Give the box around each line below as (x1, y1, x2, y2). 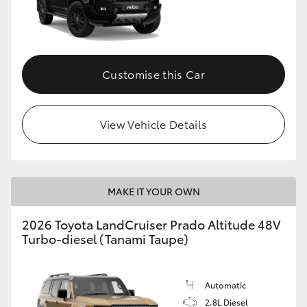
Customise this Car (102, 65, 205, 82)
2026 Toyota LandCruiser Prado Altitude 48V (22, 214, 280, 233)
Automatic (205, 278, 246, 291)
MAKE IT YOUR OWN (107, 184, 200, 198)
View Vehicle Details (99, 115, 208, 132)
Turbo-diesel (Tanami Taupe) (22, 229, 188, 247)
